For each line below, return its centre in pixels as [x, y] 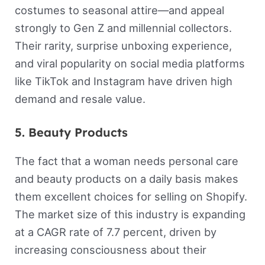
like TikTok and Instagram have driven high [123, 81]
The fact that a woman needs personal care [126, 161]
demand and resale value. [80, 98]
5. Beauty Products [73, 132]
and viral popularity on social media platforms [130, 63]
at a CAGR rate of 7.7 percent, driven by [115, 232]
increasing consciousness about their [110, 249]
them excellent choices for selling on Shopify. [131, 196]
